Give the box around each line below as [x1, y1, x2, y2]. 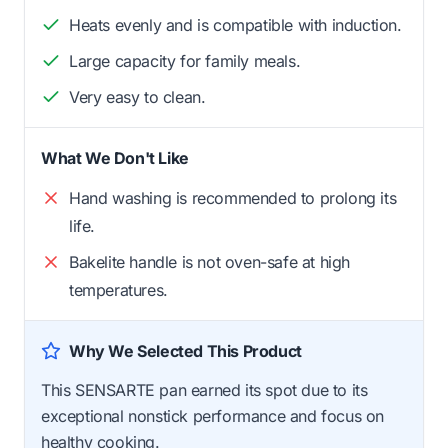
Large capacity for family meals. [69, 51, 301, 72]
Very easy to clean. [69, 87, 206, 108]
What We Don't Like [41, 148, 189, 169]
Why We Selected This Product [69, 341, 302, 362]
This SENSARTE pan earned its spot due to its [41, 380, 368, 401]
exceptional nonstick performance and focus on [41, 406, 385, 427]
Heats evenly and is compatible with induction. [69, 15, 402, 36]
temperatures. [69, 280, 168, 301]
